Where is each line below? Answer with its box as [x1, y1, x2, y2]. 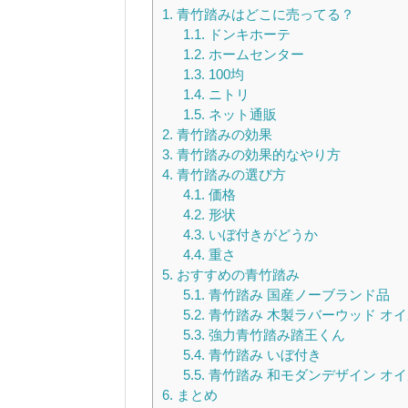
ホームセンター [204, 46, 304, 62]
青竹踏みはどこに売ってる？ [173, 5, 354, 22]
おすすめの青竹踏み [173, 266, 300, 282]
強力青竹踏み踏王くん [204, 326, 345, 342]
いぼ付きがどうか [204, 226, 318, 242]
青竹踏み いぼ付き [204, 346, 321, 362]
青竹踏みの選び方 [173, 166, 286, 182]
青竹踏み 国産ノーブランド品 [204, 286, 390, 302]
